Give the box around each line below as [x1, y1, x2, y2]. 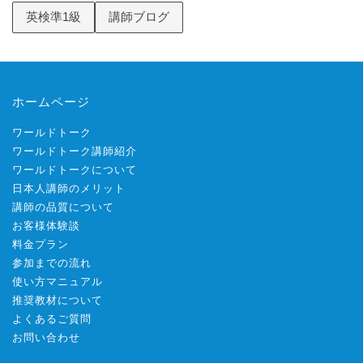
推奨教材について [12, 294, 103, 307]
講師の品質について [12, 201, 114, 214]
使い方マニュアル [12, 275, 103, 288]
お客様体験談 [12, 220, 80, 233]
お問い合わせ [12, 331, 80, 344]
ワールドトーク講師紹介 [12, 145, 137, 158]
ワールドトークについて [12, 164, 137, 177]
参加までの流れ [12, 257, 92, 270]
